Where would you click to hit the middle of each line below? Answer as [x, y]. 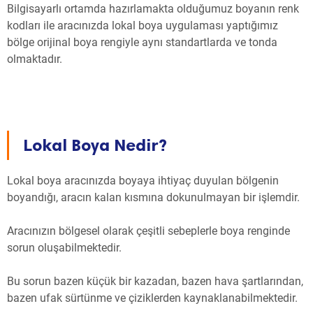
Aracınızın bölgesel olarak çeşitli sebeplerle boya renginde [148, 231]
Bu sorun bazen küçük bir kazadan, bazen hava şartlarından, [155, 282]
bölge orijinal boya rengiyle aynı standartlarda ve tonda [142, 43]
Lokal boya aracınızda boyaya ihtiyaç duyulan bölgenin [143, 181]
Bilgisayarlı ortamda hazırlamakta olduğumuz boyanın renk [153, 9]
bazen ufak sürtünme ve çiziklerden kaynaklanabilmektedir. [152, 298]
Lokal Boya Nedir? [95, 145]
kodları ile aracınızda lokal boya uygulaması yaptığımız [143, 26]
